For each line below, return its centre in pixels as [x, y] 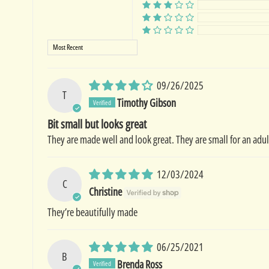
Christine [106, 191]
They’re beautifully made [92, 212]
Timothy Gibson [147, 102]
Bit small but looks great [97, 124]
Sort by [59, 47]
